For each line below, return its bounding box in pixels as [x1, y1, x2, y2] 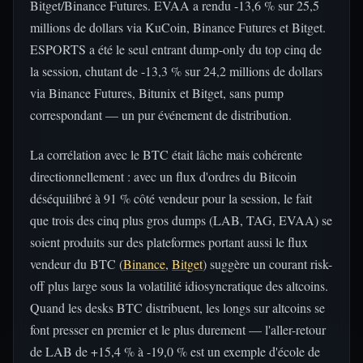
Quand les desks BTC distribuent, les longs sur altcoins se [30, 299, 325, 316]
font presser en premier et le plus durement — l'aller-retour [30, 321, 326, 338]
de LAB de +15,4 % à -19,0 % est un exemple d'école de [30, 343, 320, 360]
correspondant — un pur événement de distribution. [30, 106, 292, 123]
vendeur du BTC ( [30, 255, 123, 272]
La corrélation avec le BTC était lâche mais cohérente [30, 146, 302, 163]
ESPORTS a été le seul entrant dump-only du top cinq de [30, 41, 322, 58]
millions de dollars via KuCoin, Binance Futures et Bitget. [30, 19, 326, 36]
